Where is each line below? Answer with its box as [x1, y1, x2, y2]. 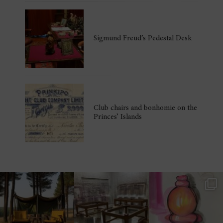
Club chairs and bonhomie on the [94, 105, 198, 112]
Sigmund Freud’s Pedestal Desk [94, 34, 192, 42]
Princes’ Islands [94, 113, 142, 121]
